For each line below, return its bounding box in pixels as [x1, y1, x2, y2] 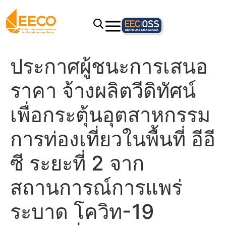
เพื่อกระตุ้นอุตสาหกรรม [10, 102, 210, 127]
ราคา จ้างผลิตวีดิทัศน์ [10, 78, 196, 103]
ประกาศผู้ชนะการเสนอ [10, 54, 208, 79]
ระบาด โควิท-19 [10, 199, 154, 224]
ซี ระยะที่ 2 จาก [10, 151, 144, 176]
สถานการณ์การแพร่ [10, 175, 182, 200]
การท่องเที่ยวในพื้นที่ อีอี [10, 127, 215, 151]
